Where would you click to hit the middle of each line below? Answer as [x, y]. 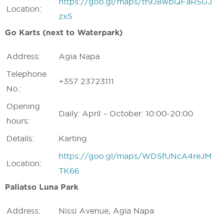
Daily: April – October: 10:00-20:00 [126, 113]
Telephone [26, 74]
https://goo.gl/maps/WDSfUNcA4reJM [135, 156]
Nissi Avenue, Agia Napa [106, 211]
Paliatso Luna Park [42, 187]
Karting [73, 138]
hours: [18, 121]
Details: [20, 138]
